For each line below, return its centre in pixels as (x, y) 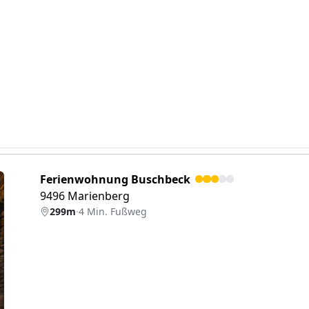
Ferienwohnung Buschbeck (115, 179)
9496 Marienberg (85, 196)
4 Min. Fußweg (113, 211)
